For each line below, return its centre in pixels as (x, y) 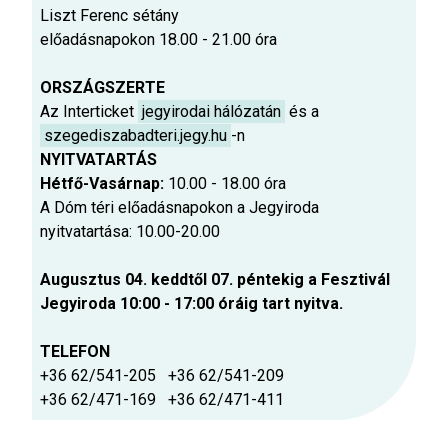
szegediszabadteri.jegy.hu (135, 135)
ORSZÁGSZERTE (102, 87)
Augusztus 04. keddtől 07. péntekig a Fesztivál (215, 279)
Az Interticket (89, 111)
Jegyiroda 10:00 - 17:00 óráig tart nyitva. (191, 303)
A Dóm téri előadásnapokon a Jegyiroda (179, 207)
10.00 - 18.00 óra (227, 183)
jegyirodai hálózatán (211, 111)
